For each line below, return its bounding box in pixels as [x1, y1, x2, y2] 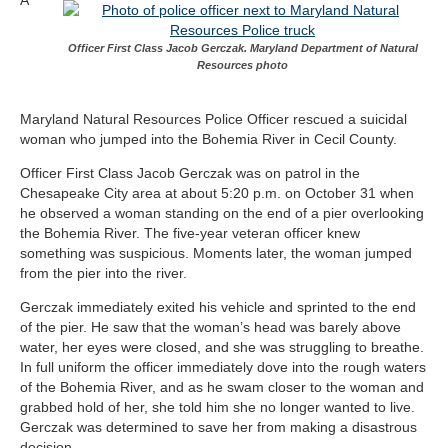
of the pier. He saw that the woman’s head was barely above [20, 318, 401, 335]
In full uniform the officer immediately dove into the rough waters [20, 358, 426, 375]
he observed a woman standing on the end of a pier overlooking [20, 204, 424, 221]
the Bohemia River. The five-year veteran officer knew [20, 224, 360, 241]
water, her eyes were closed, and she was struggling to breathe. [20, 338, 424, 355]
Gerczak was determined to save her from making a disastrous [20, 418, 417, 435]
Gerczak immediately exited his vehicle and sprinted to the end [20, 298, 416, 315]
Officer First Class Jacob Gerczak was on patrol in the [20, 164, 360, 181]
